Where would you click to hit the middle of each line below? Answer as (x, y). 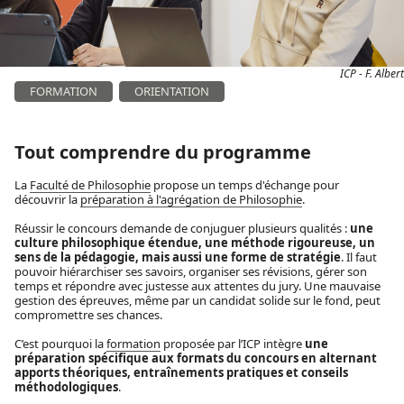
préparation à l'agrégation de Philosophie (191, 199)
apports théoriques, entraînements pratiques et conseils (181, 372)
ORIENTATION (172, 92)
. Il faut (359, 257)
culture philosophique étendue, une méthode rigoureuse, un (195, 242)
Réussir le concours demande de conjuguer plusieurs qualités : (182, 228)
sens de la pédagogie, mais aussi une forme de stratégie (178, 257)
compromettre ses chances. (88, 314)
